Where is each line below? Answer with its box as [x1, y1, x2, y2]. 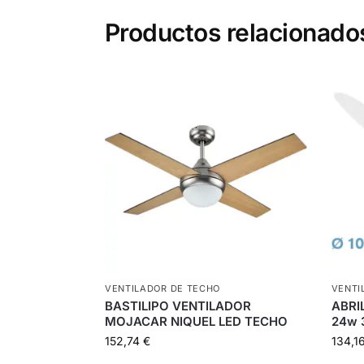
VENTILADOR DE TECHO [104, 283, 221, 295]
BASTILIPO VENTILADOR [104, 298, 251, 314]
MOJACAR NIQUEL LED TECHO [104, 314, 288, 330]
